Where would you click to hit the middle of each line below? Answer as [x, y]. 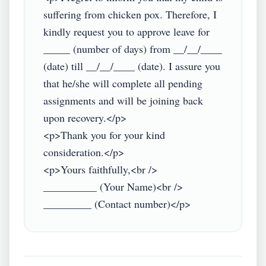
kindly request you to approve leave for [126, 31]
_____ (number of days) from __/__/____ [133, 49]
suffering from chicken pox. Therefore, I [130, 14]
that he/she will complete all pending [123, 83]
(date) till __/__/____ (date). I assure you [132, 66]
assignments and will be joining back [123, 100]
